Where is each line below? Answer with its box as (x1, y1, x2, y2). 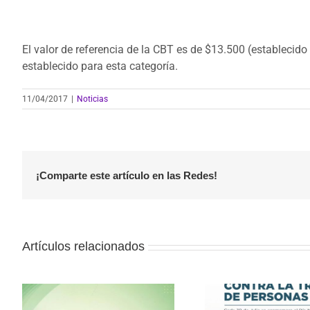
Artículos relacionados (22, 239, 145, 253)
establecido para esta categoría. (22, 60, 178, 73)
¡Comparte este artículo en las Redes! (36, 169, 217, 181)
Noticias (77, 94, 108, 104)
